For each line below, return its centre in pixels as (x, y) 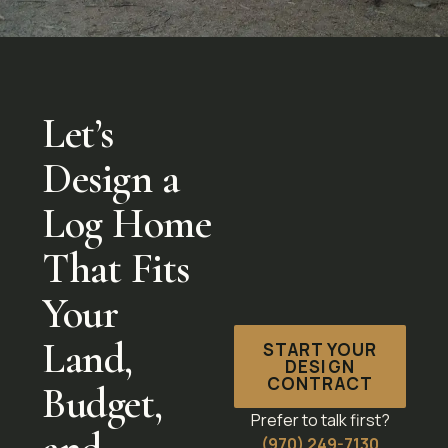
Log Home (126, 223)
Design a (110, 178)
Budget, (102, 403)
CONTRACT (320, 383)
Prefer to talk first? (320, 419)
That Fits (116, 268)
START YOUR (320, 349)
